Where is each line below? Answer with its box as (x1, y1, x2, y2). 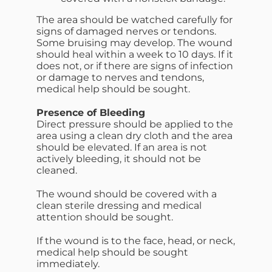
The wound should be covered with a (36, 188, 217, 200)
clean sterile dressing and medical (36, 199, 202, 211)
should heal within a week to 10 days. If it (36, 48, 233, 60)
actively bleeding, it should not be (36, 152, 201, 165)
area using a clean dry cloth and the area (36, 129, 233, 141)
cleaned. (36, 164, 77, 176)
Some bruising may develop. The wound (36, 36, 233, 49)
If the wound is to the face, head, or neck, (36, 234, 235, 246)
